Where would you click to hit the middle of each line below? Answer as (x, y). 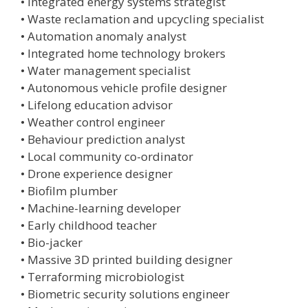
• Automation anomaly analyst (103, 36)
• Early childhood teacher (89, 225)
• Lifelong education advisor (97, 105)
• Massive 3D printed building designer (126, 260)
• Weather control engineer (93, 122)
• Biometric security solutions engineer (125, 294)
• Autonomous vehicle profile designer (124, 88)
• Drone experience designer (97, 174)
